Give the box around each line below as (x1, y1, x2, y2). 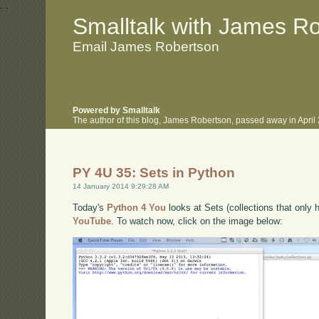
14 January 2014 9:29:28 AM (73, 182, 169, 191)
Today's (73, 202, 108, 213)
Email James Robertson (73, 38, 220, 54)
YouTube (73, 215, 112, 226)
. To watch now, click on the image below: (111, 215, 283, 226)
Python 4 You (107, 202, 167, 213)
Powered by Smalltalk (73, 106, 161, 115)
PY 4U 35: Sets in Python (73, 165, 236, 181)
